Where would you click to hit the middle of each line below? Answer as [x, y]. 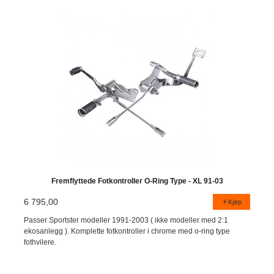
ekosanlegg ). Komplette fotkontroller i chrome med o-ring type [127, 231]
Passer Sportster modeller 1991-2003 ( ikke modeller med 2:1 [126, 220]
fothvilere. [40, 243]
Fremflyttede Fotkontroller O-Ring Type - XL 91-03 [137, 181]
